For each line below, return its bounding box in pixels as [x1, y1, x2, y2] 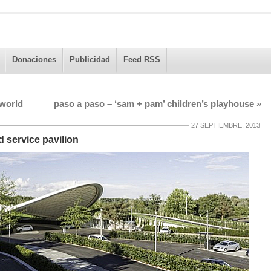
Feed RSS [123, 55, 160, 64]
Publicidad [69, 55, 110, 64]
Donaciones [11, 55, 56, 64]
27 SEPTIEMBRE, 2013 [191, 122, 260, 129]
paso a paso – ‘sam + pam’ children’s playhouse [53, 99, 256, 109]
